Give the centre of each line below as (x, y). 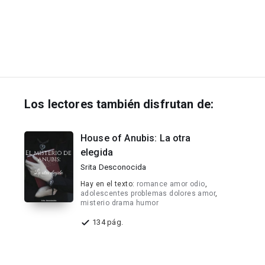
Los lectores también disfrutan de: (119, 104)
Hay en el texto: (109, 184)
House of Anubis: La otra (136, 138)
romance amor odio (171, 184)
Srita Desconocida (114, 167)
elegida (97, 152)
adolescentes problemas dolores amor (148, 193)
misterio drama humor (120, 203)
